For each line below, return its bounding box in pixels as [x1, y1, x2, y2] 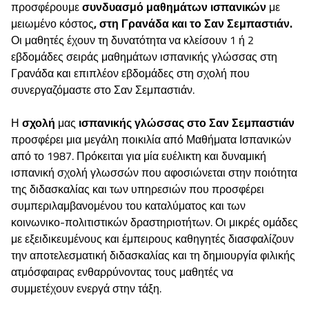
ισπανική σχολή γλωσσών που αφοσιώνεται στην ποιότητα [11, 163, 297, 181]
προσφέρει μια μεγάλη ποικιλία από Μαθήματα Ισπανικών [11, 130, 291, 148]
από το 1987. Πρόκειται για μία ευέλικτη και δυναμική [11, 147, 266, 164]
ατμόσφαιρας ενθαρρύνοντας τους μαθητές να [11, 263, 233, 280]
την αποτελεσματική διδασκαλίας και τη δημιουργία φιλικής [11, 246, 295, 263]
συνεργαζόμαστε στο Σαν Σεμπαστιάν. [11, 81, 195, 98]
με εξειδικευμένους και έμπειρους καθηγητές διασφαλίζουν [11, 230, 294, 247]
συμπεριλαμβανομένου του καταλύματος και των [11, 197, 246, 214]
